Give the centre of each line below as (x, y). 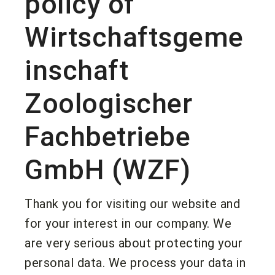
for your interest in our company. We (128, 223)
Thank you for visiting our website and (132, 203)
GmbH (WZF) (107, 169)
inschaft (76, 70)
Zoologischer (108, 103)
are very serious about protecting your (134, 243)
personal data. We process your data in (135, 262)
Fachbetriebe (107, 136)
